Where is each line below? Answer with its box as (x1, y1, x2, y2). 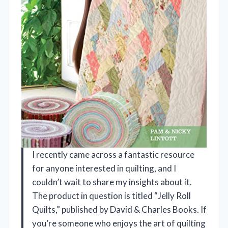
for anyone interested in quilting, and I (32, 163, 176, 174)
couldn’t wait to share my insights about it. (32, 177, 192, 188)
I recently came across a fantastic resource (32, 149, 194, 160)
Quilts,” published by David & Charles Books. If (32, 204, 207, 215)
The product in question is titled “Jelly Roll (32, 190, 191, 202)
